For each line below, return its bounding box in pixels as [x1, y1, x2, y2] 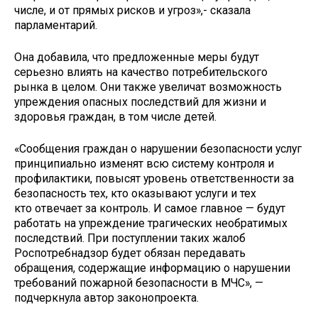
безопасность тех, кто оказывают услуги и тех [14, 186, 256, 200]
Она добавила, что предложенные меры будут [14, 50, 259, 65]
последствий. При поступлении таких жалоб [14, 231, 246, 245]
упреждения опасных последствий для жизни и [14, 95, 266, 109]
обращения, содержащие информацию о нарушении [14, 261, 290, 275]
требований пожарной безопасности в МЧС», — [14, 275, 263, 290]
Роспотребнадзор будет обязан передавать [14, 246, 246, 260]
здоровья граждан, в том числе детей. [14, 110, 219, 124]
